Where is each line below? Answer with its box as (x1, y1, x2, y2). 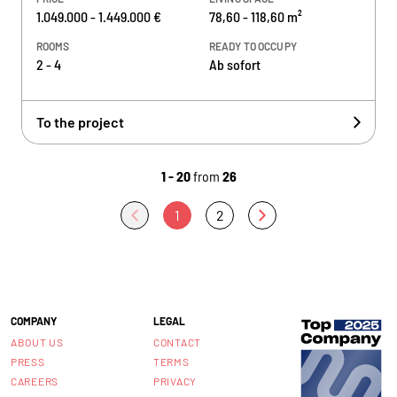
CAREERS (11, 375, 59, 387)
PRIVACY (153, 375, 198, 387)
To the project (36, 113, 124, 130)
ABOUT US (11, 336, 64, 348)
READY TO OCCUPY (209, 40, 297, 52)
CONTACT (153, 336, 202, 348)
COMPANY (11, 315, 57, 327)
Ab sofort (209, 56, 261, 73)
